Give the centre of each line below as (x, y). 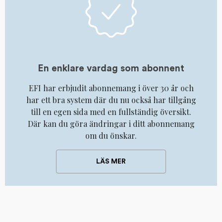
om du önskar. (111, 136)
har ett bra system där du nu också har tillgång (111, 100)
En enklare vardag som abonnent (111, 69)
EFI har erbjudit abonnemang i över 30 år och (111, 88)
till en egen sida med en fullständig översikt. (111, 112)
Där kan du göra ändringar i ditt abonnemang (111, 124)
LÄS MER (111, 161)
